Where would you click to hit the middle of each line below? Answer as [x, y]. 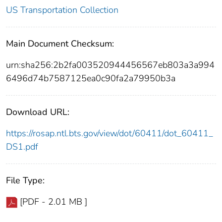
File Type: [25, 180]
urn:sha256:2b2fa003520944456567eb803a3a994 [110, 65]
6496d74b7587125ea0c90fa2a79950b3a [91, 78]
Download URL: [38, 112]
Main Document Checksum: [60, 43]
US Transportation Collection [62, 10]
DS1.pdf [22, 146]
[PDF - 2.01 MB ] [54, 201]
